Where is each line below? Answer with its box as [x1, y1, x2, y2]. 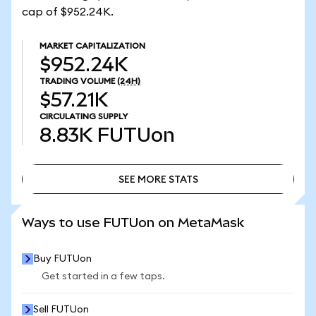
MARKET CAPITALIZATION [39, 42, 145, 50]
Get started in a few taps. [42, 272, 165, 281]
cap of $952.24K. [22, 6, 114, 18]
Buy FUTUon [33, 254, 92, 264]
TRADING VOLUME [39, 77, 115, 85]
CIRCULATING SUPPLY [39, 112, 128, 121]
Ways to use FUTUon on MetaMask [22, 215, 244, 230]
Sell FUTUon [33, 305, 89, 315]
